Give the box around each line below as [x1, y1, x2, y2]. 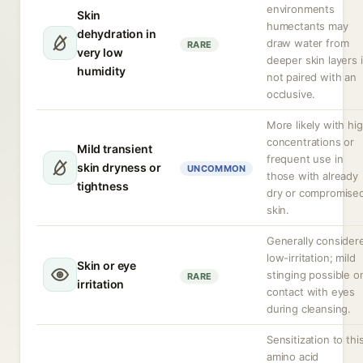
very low [77, 45, 123, 59]
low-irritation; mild [267, 251, 356, 264]
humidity [77, 64, 126, 78]
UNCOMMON [187, 163, 246, 174]
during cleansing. [267, 302, 352, 315]
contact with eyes [267, 285, 356, 298]
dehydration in [77, 27, 156, 41]
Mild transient [77, 142, 152, 156]
